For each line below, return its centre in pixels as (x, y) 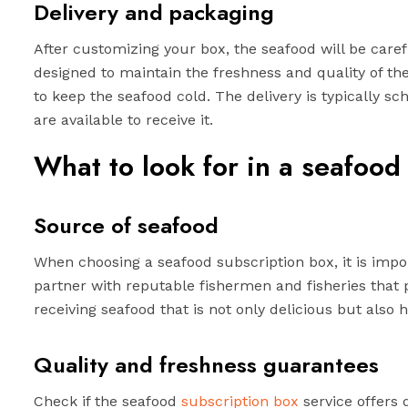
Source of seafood (126, 225)
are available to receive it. (123, 120)
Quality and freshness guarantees (206, 365)
